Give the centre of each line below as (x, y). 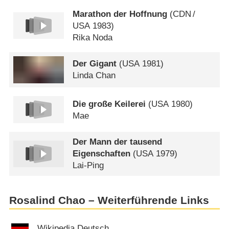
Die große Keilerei (109, 104)
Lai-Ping (88, 166)
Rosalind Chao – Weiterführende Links (109, 200)
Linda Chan (94, 76)
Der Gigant (95, 64)
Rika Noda (93, 37)
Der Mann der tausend (118, 142)
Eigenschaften (102, 154)
